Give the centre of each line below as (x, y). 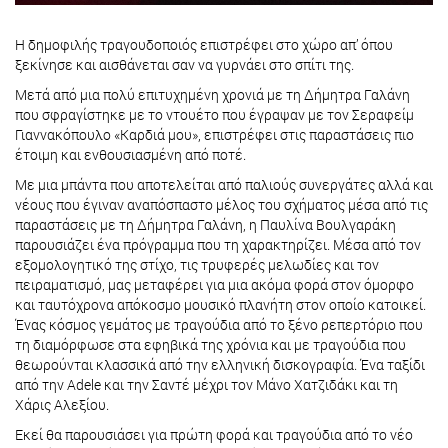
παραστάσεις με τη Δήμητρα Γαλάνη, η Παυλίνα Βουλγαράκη (205, 225)
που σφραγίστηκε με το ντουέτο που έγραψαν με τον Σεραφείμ (214, 115)
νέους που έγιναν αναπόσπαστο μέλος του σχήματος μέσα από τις (221, 205)
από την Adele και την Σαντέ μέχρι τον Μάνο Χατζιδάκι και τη (206, 385)
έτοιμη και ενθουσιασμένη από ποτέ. (132, 155)
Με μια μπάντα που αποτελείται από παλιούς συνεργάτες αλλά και (224, 185)
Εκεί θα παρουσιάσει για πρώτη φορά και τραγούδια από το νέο (214, 435)
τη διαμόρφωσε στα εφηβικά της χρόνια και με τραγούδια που (210, 345)
